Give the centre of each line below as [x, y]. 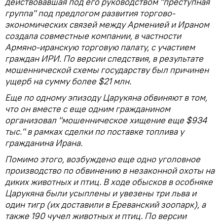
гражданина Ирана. [44, 143]
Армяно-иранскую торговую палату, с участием [100, 47]
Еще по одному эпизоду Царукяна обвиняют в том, [106, 97]
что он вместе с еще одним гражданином [88, 109]
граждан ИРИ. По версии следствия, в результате [104, 58]
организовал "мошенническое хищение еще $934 [106, 120]
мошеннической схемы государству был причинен [107, 70]
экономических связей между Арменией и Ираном [107, 24]
